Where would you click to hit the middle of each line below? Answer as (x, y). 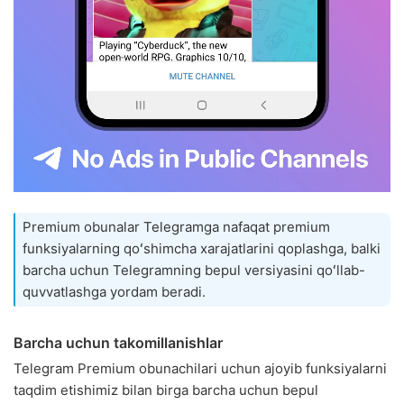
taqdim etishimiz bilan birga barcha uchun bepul (166, 390)
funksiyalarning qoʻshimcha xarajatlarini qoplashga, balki (202, 248)
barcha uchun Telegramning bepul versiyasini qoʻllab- (194, 270)
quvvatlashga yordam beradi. (114, 291)
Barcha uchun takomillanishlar (118, 342)
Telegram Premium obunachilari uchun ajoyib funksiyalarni (200, 368)
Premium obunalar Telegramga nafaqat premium (176, 226)
